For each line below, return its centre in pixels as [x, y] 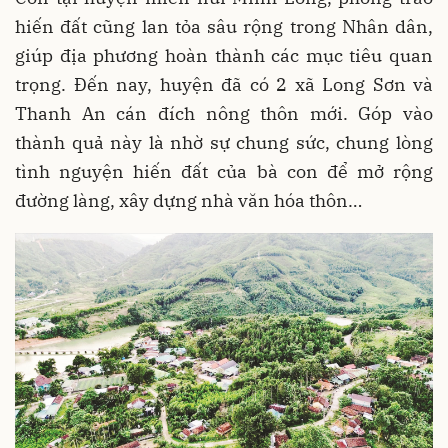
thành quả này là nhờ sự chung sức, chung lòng [224, 142]
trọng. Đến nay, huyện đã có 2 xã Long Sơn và [224, 84]
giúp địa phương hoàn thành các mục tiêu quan [224, 55]
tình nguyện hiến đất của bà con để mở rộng [224, 171]
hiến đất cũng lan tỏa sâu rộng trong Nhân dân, [224, 26]
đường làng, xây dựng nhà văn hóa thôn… [188, 200]
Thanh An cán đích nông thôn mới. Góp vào [224, 113]
